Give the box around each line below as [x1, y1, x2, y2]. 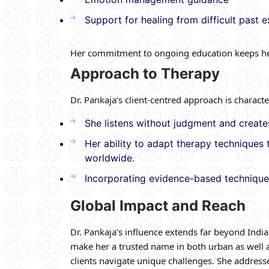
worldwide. [85, 151, 134, 164]
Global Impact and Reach [70, 196, 246, 214]
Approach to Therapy [70, 64, 220, 82]
